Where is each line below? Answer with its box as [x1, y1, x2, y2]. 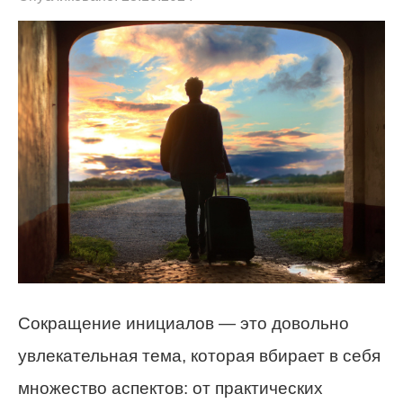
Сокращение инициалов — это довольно [18, 313, 349, 333]
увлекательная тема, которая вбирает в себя [18, 345, 381, 365]
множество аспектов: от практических [18, 378, 323, 398]
